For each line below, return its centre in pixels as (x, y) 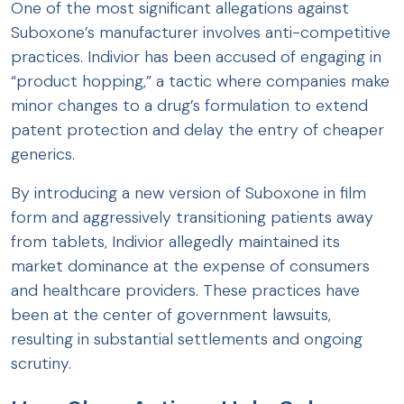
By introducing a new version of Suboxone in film (188, 193)
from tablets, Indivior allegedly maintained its (175, 242)
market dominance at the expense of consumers (190, 266)
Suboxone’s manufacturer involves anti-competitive (201, 33)
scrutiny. (41, 364)
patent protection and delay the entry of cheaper (197, 130)
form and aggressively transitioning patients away (192, 218)
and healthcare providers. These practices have (185, 291)
